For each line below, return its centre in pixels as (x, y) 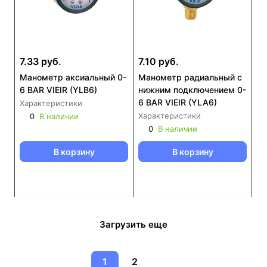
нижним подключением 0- (192, 90)
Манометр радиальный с (190, 77)
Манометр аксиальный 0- (73, 77)
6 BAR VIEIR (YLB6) (58, 90)
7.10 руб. (159, 61)
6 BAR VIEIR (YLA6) (178, 102)
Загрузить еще (133, 224)
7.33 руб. (41, 61)
